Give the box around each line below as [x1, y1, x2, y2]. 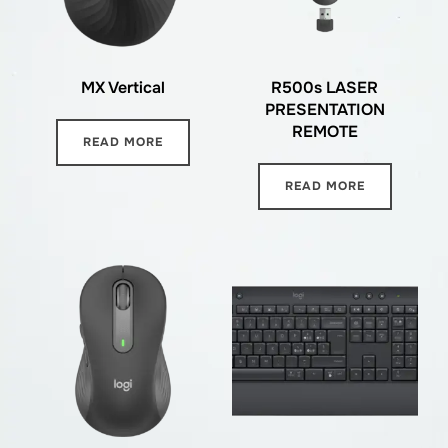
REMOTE [291, 120, 358, 142]
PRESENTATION [264, 98, 385, 120]
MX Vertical [81, 76, 166, 98]
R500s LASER [271, 76, 379, 98]
